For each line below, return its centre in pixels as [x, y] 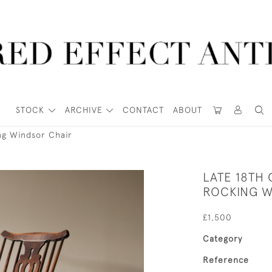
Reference [226, 260]
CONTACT [144, 110]
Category [223, 239]
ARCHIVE [83, 110]
